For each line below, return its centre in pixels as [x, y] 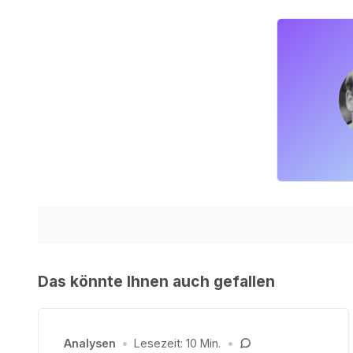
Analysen [90, 344]
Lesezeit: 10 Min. [178, 344]
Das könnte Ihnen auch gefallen [156, 282]
